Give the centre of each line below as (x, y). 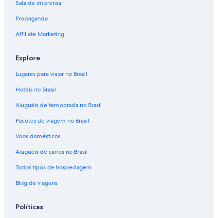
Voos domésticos (38, 136)
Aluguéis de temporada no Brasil (59, 105)
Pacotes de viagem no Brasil (52, 121)
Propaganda (32, 19)
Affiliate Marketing (40, 34)
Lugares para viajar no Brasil (51, 74)
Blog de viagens (36, 183)
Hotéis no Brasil (36, 90)
